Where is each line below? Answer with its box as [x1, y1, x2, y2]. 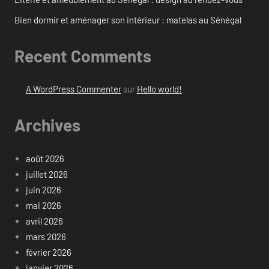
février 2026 [25, 246, 71, 258]
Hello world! [136, 83, 182, 95]
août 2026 [25, 153, 64, 164]
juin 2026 [25, 184, 61, 195]
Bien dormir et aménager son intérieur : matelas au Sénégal [14, 14, 241, 25]
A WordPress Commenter [25, 83, 121, 95]
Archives [14, 115, 80, 136]
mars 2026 [25, 231, 66, 242]
